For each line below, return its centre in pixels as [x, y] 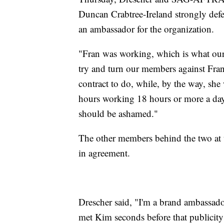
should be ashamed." [118, 113]
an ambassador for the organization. [148, 28]
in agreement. [106, 152]
